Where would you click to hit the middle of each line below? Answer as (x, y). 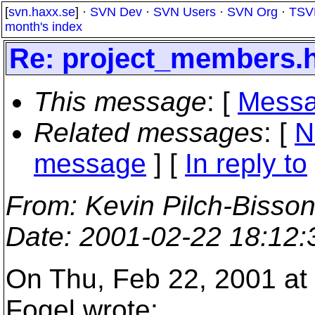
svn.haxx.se (42, 12)
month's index (44, 27)
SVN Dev (116, 12)
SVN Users (185, 12)
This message (120, 102)
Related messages (149, 133)
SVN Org (252, 12)
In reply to (246, 163)
